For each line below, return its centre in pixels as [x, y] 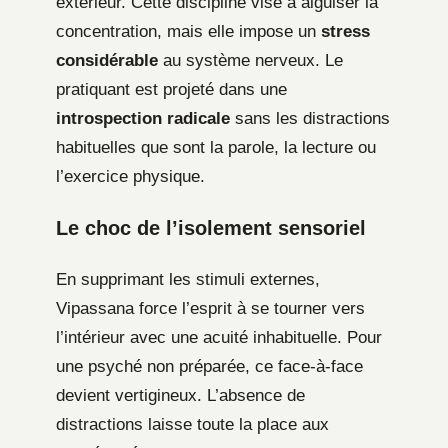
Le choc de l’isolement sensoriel [211, 228]
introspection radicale [143, 119]
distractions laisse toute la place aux [192, 425]
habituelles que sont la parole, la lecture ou [216, 148]
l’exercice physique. [130, 177]
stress [345, 32]
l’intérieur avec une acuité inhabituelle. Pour [219, 338]
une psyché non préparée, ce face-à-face [209, 367]
